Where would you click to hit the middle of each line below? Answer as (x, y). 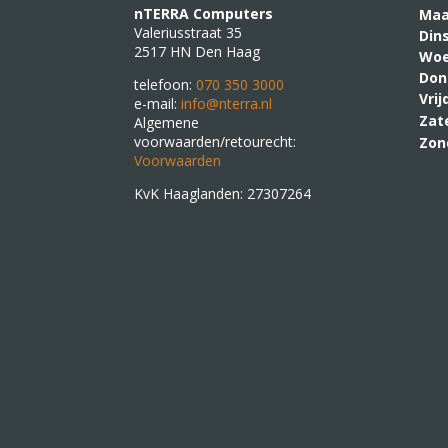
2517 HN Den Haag (197, 51)
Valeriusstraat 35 (188, 32)
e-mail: (158, 103)
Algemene (167, 122)
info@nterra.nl (227, 103)
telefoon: (165, 84)
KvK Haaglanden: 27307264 (223, 193)
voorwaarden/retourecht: (215, 141)
